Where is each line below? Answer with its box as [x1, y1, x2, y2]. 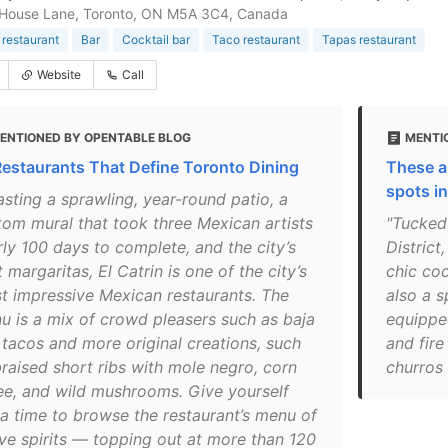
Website [37, 67, 81, 82]
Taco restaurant [212, 32, 300, 47]
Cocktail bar [122, 32, 190, 47]
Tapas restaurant [322, 32, 416, 47]
